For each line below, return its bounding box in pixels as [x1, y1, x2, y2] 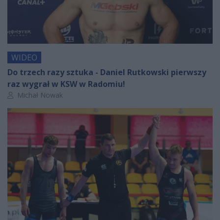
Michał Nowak [15, 90, 63, 100]
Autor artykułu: [7, 89, 54, 99]
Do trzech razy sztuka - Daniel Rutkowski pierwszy [7, 66, 206, 78]
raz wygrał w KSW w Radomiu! [7, 78, 125, 89]
